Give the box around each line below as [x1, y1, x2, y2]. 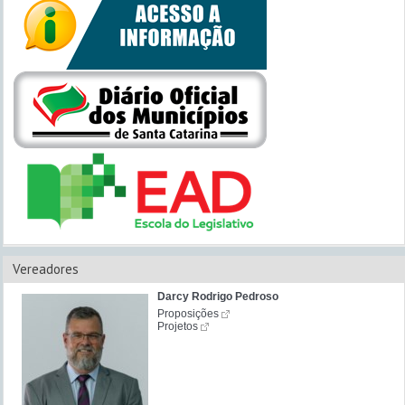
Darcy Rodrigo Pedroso [157, 289, 278, 303]
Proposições [157, 306, 219, 320]
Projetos [157, 319, 198, 333]
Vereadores [13, 259, 79, 278]
